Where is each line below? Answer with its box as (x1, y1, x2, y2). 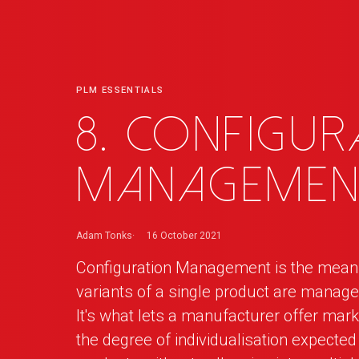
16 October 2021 (147, 229, 223, 241)
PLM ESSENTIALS (75, 85, 164, 96)
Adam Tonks (75, 229, 132, 241)
